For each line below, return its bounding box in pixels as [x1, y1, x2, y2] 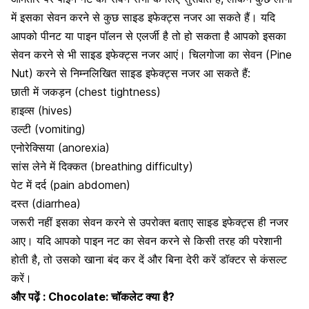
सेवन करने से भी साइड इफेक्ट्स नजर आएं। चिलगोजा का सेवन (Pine [11, 47, 292, 61]
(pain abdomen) [46, 177, 130, 192]
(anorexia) [54, 140, 110, 154]
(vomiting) [31, 121, 86, 136]
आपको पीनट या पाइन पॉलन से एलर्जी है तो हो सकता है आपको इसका [11, 28, 286, 43]
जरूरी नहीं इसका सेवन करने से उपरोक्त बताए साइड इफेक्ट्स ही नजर [11, 215, 288, 229]
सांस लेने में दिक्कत [11, 159, 87, 173]
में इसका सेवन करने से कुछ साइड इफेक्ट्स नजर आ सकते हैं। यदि [11, 10, 275, 24]
